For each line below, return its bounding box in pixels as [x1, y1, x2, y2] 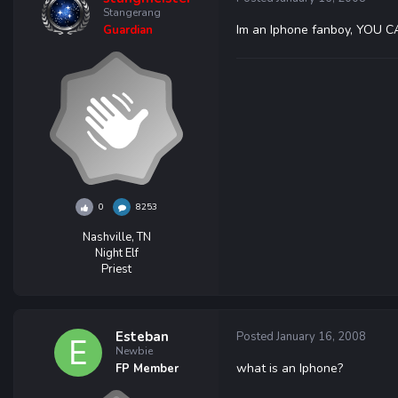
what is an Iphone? [236, 360, 343, 377]
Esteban [115, 328, 169, 346]
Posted [236, 329, 276, 345]
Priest [101, 261, 131, 277]
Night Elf [94, 245, 139, 261]
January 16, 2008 [276, 329, 366, 345]
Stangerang [102, 5, 161, 20]
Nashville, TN [82, 229, 151, 245]
